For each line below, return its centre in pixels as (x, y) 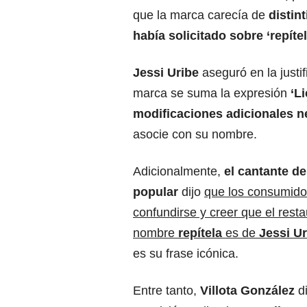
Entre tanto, (167, 291)
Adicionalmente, (179, 172)
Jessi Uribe (168, 73)
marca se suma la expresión (212, 94)
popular (157, 192)
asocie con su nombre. (195, 135)
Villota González (247, 291)
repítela (200, 233)
